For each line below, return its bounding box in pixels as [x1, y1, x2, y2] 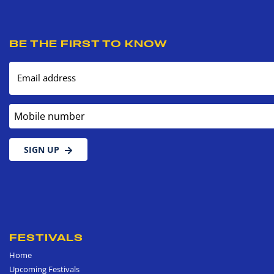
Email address [17, 71, 76, 84]
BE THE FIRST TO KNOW [9, 37, 168, 50]
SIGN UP [24, 143, 59, 156]
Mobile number [9, 103, 73, 116]
